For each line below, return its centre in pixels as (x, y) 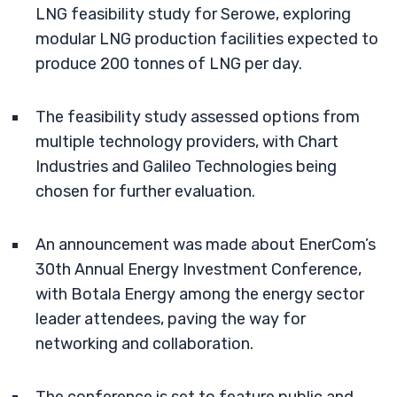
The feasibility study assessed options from (198, 117)
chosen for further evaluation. (145, 191)
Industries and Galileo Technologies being (186, 167)
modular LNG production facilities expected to (207, 39)
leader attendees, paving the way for (171, 319)
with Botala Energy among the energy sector (200, 294)
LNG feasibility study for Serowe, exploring (193, 14)
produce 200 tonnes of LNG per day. (169, 64)
